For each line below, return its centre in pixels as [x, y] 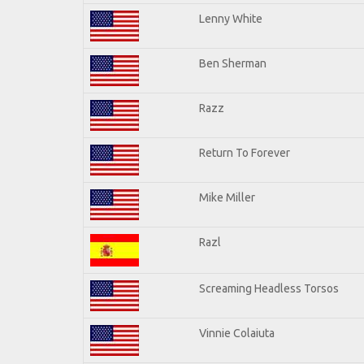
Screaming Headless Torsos [269, 288]
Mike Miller [227, 197]
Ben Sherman [233, 63]
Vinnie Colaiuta [237, 333]
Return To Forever [245, 152]
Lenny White [231, 18]
